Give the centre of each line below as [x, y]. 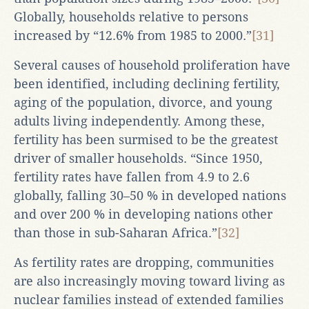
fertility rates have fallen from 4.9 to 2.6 [132, 177]
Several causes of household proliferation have [152, 65]
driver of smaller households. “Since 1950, [138, 158]
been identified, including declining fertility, [147, 83]
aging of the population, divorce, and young [143, 102]
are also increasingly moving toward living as [149, 281]
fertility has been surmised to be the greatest [146, 139]
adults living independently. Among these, [139, 121]
